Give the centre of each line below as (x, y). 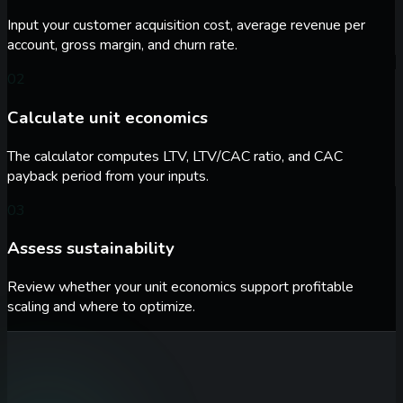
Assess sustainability (91, 249)
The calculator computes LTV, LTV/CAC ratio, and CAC (175, 156)
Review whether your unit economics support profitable (180, 287)
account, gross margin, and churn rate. (122, 45)
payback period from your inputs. (108, 176)
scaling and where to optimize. (101, 307)
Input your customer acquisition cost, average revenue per (186, 26)
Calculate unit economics (107, 117)
